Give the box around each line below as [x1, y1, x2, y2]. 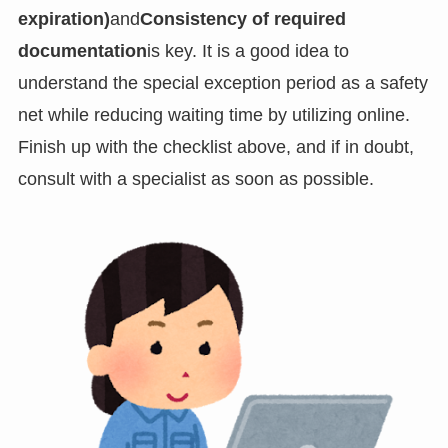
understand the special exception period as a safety [17, 73, 428, 94]
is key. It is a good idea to [146, 41, 349, 62]
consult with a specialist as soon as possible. [17, 169, 374, 190]
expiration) [17, 9, 110, 30]
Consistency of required [139, 9, 346, 30]
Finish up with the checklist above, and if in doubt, [17, 137, 414, 158]
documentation [17, 41, 147, 62]
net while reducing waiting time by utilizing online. [17, 105, 410, 126]
